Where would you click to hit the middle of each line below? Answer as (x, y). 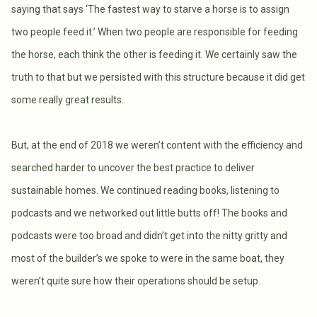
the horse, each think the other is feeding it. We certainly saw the (154, 54)
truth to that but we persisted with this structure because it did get (158, 77)
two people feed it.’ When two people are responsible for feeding (155, 31)
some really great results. (68, 99)
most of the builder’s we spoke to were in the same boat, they (148, 258)
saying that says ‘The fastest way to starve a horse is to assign (150, 9)
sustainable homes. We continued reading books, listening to (145, 190)
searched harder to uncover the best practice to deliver (133, 167)
